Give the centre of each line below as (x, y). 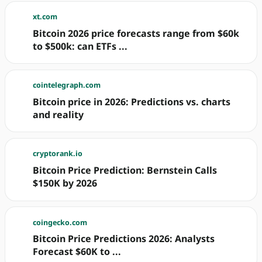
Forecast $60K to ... (77, 252)
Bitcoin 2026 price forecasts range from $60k (136, 33)
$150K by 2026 (65, 183)
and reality (58, 115)
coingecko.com (60, 222)
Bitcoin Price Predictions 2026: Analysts (124, 239)
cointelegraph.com (67, 85)
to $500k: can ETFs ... (80, 46)
